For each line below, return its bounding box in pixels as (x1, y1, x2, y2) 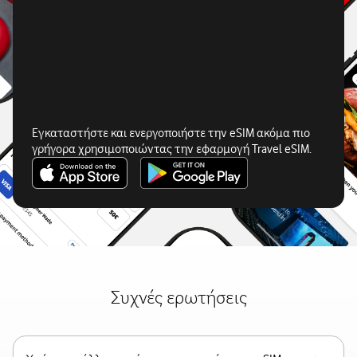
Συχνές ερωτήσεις (110, 286, 247, 308)
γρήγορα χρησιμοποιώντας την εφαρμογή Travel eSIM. (32, 142, 312, 156)
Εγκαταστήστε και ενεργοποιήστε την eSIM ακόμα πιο (32, 126, 310, 140)
